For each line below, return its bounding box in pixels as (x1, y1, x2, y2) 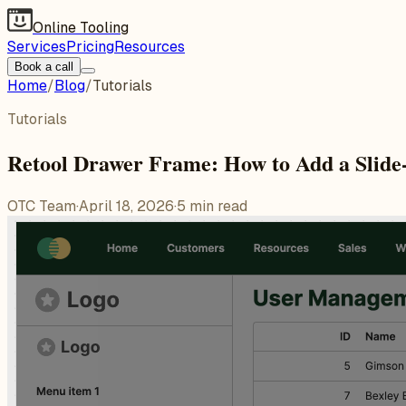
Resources (114, 37, 185, 56)
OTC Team (7, 196, 76, 216)
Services (7, 37, 66, 56)
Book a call (14, 60, 73, 73)
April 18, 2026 (79, 196, 174, 216)
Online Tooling (33, 18, 129, 37)
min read (186, 196, 247, 216)
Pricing (66, 37, 114, 56)
